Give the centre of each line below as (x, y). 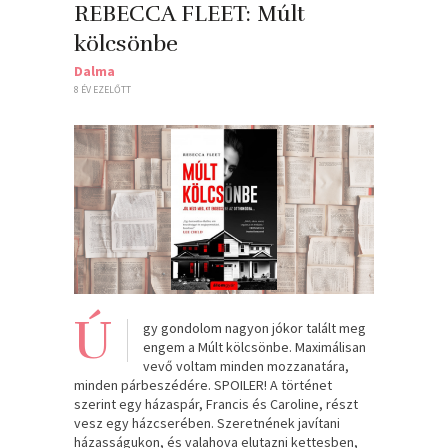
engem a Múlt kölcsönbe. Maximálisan (254, 346)
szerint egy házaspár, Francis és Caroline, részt (216, 403)
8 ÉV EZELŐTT (102, 89)
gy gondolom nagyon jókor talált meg (254, 327)
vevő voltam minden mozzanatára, (246, 365)
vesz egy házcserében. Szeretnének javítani (207, 422)
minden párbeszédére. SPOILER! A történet (203, 384)
